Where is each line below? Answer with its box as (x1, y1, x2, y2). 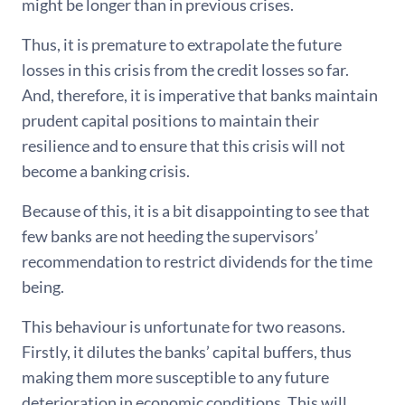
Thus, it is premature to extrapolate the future (22, 34, 342, 55)
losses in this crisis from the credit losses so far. (22, 60, 349, 80)
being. (22, 277, 64, 297)
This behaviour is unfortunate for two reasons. (22, 316, 345, 337)
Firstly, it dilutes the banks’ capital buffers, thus (22, 342, 352, 363)
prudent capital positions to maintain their (22, 110, 319, 131)
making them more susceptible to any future (22, 367, 329, 388)
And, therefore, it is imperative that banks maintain (22, 85, 378, 106)
